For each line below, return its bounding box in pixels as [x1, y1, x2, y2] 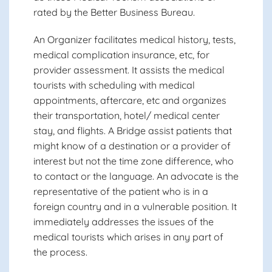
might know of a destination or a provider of [33, 140, 231, 152]
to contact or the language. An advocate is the [33, 170, 239, 182]
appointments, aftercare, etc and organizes [33, 94, 226, 106]
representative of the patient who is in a [33, 185, 208, 197]
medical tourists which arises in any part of [33, 231, 223, 243]
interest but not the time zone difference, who [33, 155, 234, 167]
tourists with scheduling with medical [33, 79, 195, 91]
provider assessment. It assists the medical [33, 64, 225, 76]
